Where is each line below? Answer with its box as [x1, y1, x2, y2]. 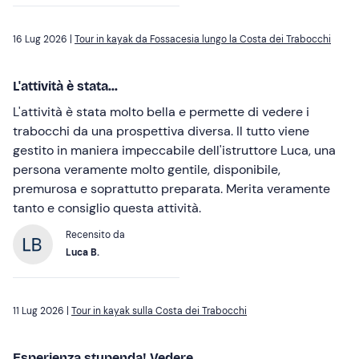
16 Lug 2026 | [13, 33, 75, 46]
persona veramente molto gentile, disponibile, [13, 161, 280, 179]
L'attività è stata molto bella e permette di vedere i [13, 103, 309, 121]
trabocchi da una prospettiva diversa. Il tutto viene [13, 123, 309, 140]
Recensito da [66, 228, 125, 242]
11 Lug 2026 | [13, 305, 71, 318]
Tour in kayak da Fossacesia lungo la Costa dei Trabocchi [75, 33, 331, 46]
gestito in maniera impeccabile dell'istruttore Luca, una [13, 142, 336, 159]
